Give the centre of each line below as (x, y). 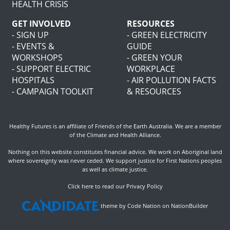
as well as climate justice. (115, 169)
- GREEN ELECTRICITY (167, 35)
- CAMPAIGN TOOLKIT (53, 92)
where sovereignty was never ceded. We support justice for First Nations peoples (115, 161)
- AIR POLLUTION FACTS (171, 80)
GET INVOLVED (41, 24)
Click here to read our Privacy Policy (115, 186)
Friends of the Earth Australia (133, 126)
